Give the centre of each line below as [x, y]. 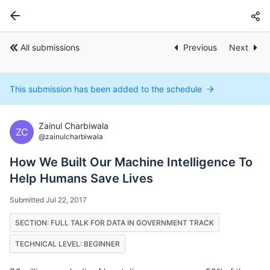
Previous [201, 47]
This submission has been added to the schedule [106, 89]
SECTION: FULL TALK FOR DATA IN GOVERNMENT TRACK [115, 223]
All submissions [50, 47]
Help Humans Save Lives [81, 178]
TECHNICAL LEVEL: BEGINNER [67, 244]
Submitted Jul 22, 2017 [48, 200]
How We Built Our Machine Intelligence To [131, 162]
